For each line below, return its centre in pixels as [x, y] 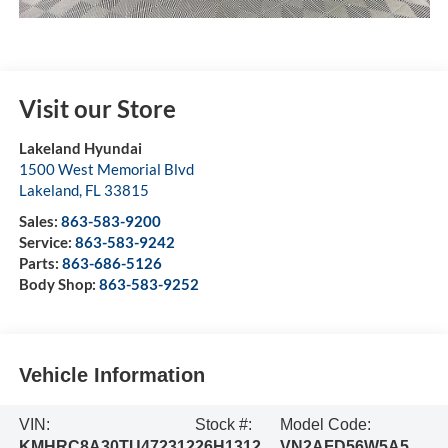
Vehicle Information [111, 375]
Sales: [39, 220]
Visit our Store [97, 108]
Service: [46, 241]
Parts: [40, 262]
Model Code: [325, 424]
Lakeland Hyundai [80, 147]
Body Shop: [58, 283]
